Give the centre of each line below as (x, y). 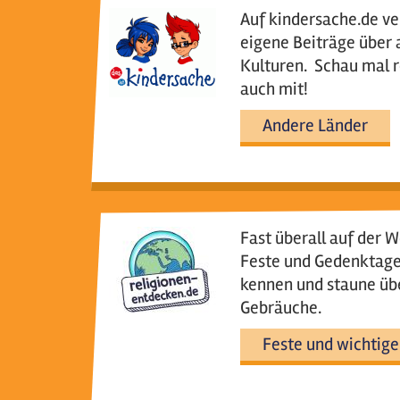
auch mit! (274, 89)
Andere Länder (315, 125)
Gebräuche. (280, 308)
